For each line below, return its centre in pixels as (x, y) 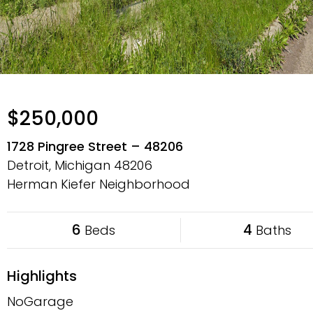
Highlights (42, 276)
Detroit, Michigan (60, 165)
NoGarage (40, 301)
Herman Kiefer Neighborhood (99, 184)
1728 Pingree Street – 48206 (95, 146)
